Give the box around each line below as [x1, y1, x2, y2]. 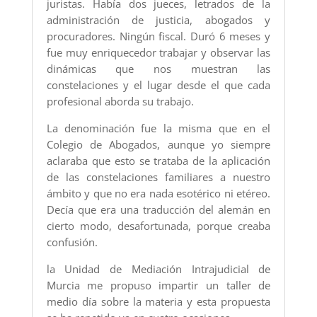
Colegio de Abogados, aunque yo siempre [46, 137, 271, 152]
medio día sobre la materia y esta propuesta [46, 294, 271, 309]
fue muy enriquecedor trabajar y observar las [46, 45, 271, 60]
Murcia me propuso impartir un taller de [46, 278, 271, 293]
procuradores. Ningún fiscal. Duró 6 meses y [46, 29, 271, 44]
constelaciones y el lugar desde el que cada [46, 78, 271, 93]
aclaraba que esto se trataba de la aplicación [46, 154, 271, 168]
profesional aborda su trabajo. [46, 94, 194, 109]
